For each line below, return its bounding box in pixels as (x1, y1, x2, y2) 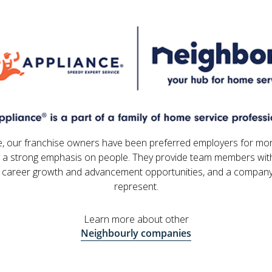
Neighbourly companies (81, 226, 191, 240)
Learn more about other (83, 212, 189, 226)
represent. (114, 180, 158, 194)
